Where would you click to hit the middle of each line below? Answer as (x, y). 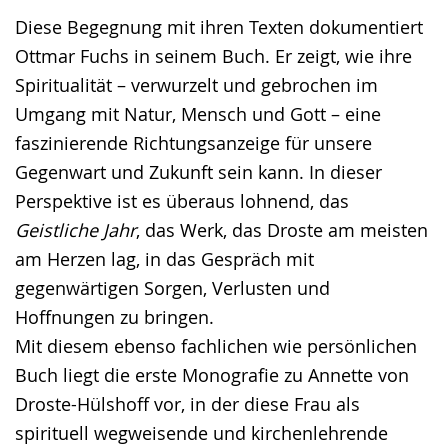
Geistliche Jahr (75, 230)
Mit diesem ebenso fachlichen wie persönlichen (216, 346)
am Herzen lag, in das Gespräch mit (164, 259)
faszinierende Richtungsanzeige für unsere (193, 143)
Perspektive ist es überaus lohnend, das (182, 201)
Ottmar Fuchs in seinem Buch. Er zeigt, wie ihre (213, 56)
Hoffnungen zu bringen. (114, 317)
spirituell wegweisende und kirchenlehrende (201, 433)
